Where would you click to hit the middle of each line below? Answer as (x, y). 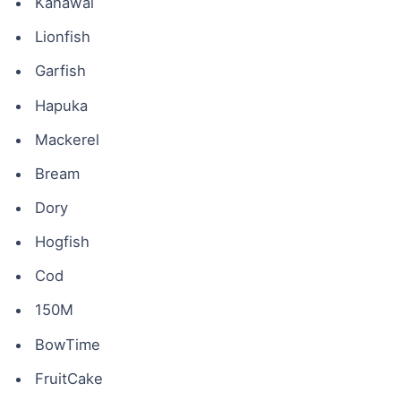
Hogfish (62, 242)
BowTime (67, 344)
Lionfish (62, 37)
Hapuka (61, 105)
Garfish (60, 71)
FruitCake (68, 378)
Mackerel (67, 139)
